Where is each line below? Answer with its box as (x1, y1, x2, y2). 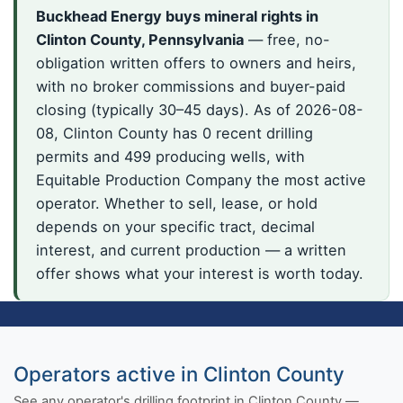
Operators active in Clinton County (13, 361, 345, 386)
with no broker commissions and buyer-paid (35, 76, 345, 95)
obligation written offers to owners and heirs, (35, 53, 356, 72)
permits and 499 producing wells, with (35, 147, 305, 166)
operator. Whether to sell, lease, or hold (35, 193, 318, 212)
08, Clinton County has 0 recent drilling (35, 123, 313, 142)
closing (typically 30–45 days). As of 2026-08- (35, 100, 363, 119)
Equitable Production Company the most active (35, 170, 366, 189)
